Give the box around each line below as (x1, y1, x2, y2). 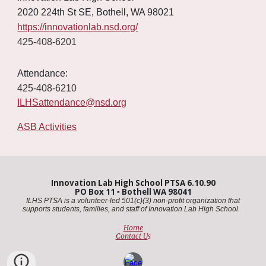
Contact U (115, 232, 148, 240)
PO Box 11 (74, 186, 117, 197)
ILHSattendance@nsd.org (17, 97, 127, 107)
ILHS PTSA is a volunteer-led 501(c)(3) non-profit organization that (26, 197, 240, 205)
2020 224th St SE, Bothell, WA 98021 (17, 7, 175, 17)
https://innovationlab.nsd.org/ (17, 22, 138, 32)
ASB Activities (17, 122, 77, 132)
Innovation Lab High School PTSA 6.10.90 (50, 178, 216, 188)
